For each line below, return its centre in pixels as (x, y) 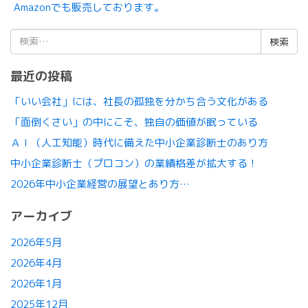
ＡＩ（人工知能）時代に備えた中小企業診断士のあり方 (139, 143)
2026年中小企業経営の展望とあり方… (100, 184)
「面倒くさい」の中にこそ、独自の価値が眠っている (134, 122)
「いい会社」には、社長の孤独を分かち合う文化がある (139, 102)
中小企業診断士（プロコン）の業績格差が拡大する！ (134, 164)
